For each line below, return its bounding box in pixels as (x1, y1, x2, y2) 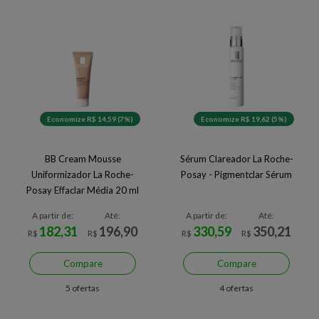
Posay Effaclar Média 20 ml (26, 184, 139, 196)
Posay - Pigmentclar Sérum (181, 169, 292, 180)
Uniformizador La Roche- (31, 169, 134, 180)
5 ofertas (66, 283, 100, 293)
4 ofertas (219, 283, 253, 293)
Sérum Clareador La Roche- (179, 153, 293, 164)
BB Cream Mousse (44, 153, 121, 164)
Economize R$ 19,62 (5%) (201, 115, 287, 123)
